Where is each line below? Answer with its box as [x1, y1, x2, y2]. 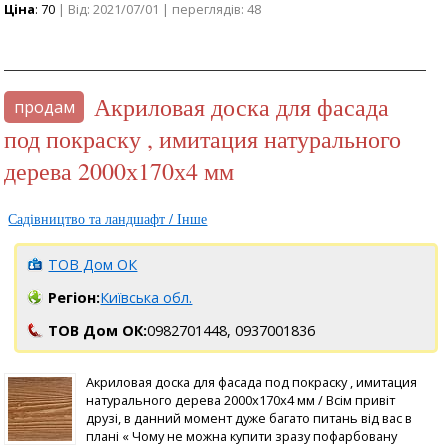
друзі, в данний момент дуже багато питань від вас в [86, 408, 413, 427]
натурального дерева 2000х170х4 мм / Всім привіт [86, 390, 396, 409]
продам [13, 95, 75, 118]
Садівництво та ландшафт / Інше [8, 208, 208, 228]
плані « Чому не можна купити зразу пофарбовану [86, 426, 398, 445]
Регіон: [48, 287, 101, 307]
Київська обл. [100, 287, 193, 307]
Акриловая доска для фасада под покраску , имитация [86, 372, 418, 391]
